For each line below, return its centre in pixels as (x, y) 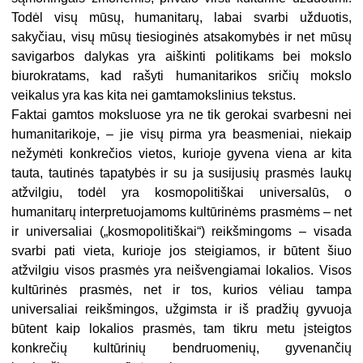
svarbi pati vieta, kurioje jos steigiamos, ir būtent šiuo (181, 251)
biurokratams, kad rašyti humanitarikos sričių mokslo (181, 76)
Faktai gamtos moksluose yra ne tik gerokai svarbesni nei (181, 115)
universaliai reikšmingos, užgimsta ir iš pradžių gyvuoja (181, 310)
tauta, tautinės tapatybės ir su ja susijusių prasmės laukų (181, 173)
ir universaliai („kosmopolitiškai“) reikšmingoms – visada (181, 232)
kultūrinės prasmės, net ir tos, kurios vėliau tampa (181, 290)
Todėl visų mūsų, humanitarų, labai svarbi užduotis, (181, 18)
